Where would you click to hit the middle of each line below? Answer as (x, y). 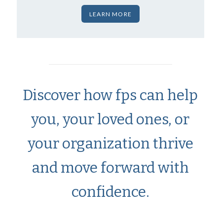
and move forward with (110, 167)
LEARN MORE (110, 14)
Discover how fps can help (110, 95)
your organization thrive (110, 143)
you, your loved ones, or (110, 119)
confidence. (110, 192)
